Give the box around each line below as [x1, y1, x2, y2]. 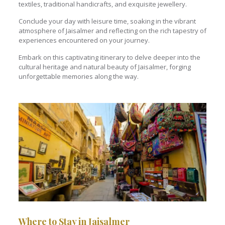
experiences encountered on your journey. [18, 35, 150, 45]
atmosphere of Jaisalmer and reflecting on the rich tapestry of [18, 26, 206, 35]
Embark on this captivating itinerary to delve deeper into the [18, 52, 200, 62]
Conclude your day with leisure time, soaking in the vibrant [18, 16, 196, 26]
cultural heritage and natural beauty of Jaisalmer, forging [18, 62, 191, 71]
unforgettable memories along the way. [18, 71, 139, 81]
